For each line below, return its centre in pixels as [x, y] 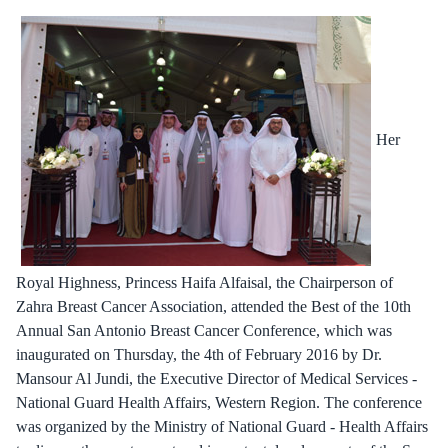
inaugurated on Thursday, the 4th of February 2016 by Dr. [199, 354]
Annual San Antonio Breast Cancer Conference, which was [204, 330]
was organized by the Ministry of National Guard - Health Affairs [222, 426]
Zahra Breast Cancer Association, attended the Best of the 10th [213, 306]
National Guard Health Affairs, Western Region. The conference [219, 402]
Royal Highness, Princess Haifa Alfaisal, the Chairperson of [204, 282]
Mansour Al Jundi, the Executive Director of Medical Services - [216, 378]
